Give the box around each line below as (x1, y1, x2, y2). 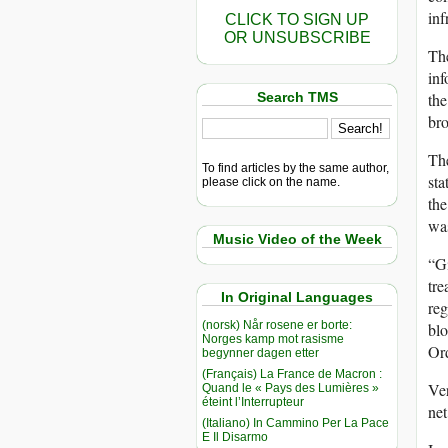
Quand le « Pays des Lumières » (202, 380, 379, 395)
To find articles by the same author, (202, 160, 389, 175)
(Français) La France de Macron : (202, 366, 382, 381)
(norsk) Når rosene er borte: (202, 317, 352, 332)
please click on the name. (202, 174, 340, 189)
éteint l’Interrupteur (202, 394, 304, 409)
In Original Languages (221, 289, 373, 306)
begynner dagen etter (202, 345, 319, 360)
